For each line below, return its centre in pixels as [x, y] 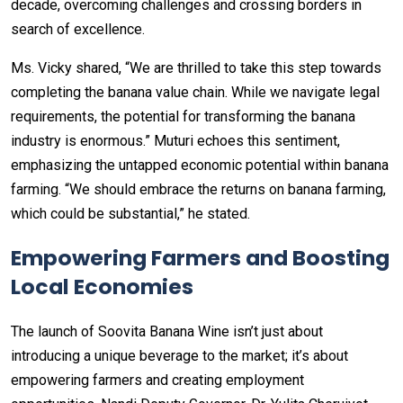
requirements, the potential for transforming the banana [183, 116]
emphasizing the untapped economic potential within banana [200, 165]
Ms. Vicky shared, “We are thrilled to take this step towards [196, 67]
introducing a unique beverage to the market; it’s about [179, 355]
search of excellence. [78, 29]
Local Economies [102, 286]
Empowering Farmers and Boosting [200, 257]
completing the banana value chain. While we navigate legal [195, 92]
